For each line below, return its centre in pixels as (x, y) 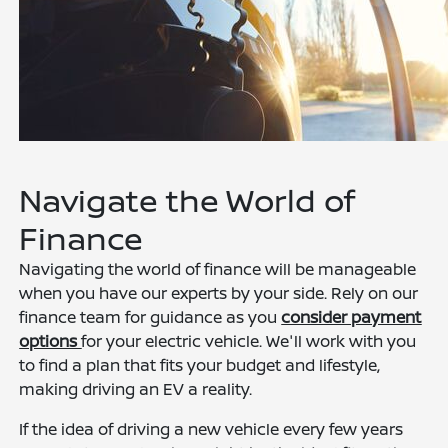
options (50, 341)
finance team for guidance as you (150, 317)
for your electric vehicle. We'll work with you (249, 341)
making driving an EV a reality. (136, 389)
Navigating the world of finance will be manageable (218, 269)
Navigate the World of (187, 200)
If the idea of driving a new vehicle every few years (211, 429)
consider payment (351, 317)
